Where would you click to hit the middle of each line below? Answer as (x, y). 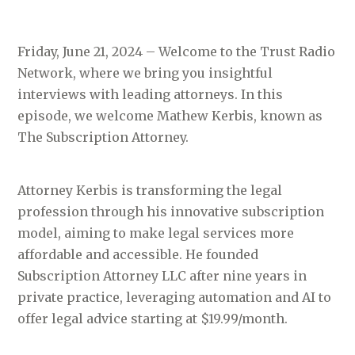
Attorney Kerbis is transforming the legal (150, 190)
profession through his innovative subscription (171, 211)
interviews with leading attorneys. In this (151, 94)
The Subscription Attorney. (103, 137)
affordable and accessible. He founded (138, 254)
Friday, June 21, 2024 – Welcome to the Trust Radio (177, 51)
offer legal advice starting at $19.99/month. (153, 318)
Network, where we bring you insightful (145, 73)
